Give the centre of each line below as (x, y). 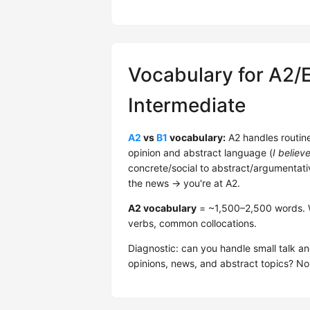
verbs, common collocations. (192, 223)
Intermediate (187, 105)
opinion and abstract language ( (200, 153)
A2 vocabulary (162, 208)
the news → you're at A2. (184, 183)
